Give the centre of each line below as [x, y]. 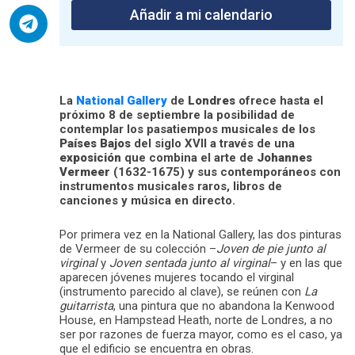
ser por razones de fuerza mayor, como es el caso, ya [201, 334]
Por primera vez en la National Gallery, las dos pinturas [200, 234]
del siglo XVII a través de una [213, 143]
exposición [90, 157]
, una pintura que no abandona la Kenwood [224, 305]
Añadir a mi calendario [201, 14]
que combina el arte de [189, 157]
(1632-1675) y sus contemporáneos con [225, 172]
